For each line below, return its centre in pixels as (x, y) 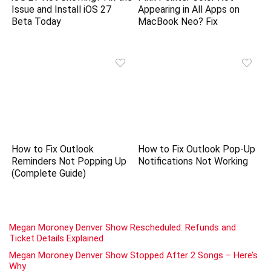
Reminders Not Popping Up (69, 162)
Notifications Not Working (193, 162)
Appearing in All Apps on (189, 9)
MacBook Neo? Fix (178, 21)
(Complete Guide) (49, 174)
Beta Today (37, 21)
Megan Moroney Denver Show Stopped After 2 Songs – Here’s (133, 256)
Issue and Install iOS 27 (62, 9)
